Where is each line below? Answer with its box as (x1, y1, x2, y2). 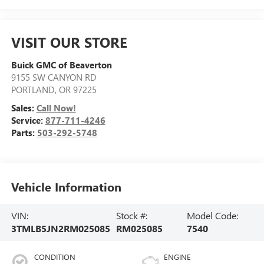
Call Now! (36, 102, 76, 114)
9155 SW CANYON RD (11, 71, 97, 84)
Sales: (11, 102, 37, 114)
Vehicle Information (11, 178, 121, 194)
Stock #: (115, 209, 147, 222)
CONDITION (34, 252, 75, 262)
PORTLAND (11, 84, 55, 96)
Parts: (11, 127, 37, 139)
